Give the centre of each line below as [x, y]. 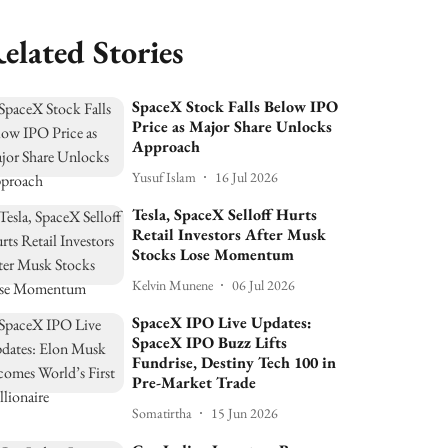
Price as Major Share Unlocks [232, 126]
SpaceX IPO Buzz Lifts [210, 342]
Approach [166, 146]
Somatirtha [162, 412]
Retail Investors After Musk [229, 234]
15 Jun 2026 [245, 412]
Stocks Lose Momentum [213, 254]
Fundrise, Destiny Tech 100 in [234, 362]
